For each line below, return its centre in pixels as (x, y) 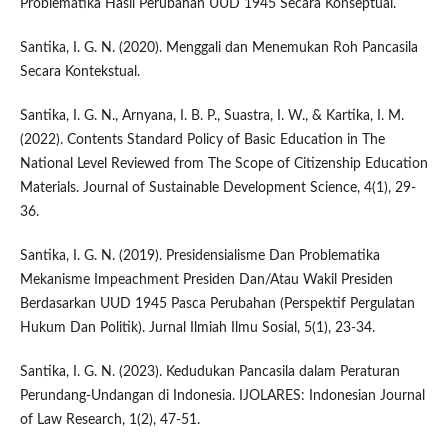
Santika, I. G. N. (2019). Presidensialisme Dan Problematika (199, 256)
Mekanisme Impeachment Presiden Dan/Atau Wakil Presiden (206, 280)
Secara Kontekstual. (79, 72)
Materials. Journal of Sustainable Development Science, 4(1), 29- (217, 188)
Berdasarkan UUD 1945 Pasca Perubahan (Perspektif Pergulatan (217, 304)
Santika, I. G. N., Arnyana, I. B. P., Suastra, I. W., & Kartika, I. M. (211, 116)
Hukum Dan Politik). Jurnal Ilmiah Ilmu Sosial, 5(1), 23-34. (197, 328)
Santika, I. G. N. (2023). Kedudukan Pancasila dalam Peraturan (209, 372)
